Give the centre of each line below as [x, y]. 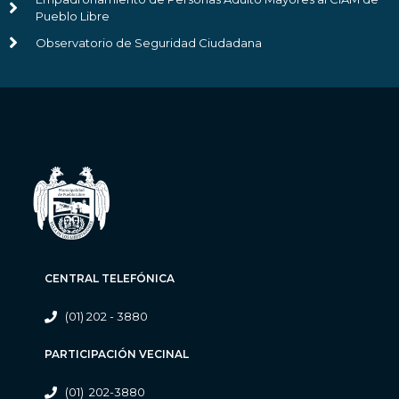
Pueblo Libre [73, 16]
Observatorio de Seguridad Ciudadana [149, 42]
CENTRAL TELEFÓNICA [110, 279]
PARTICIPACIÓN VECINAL [117, 354]
